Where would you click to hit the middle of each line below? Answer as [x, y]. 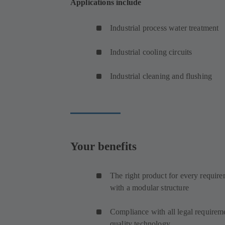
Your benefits [103, 146]
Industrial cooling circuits [151, 52]
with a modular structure [151, 188]
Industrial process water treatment [164, 28]
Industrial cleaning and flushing [162, 76]
